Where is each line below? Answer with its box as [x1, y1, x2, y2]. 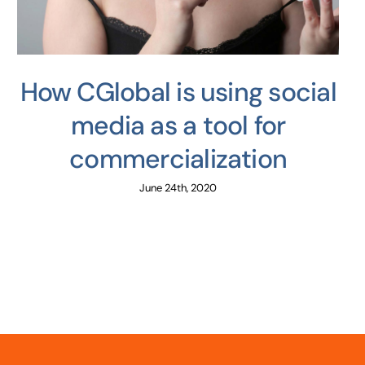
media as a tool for [70, 108, 285, 143]
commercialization [68, 141, 287, 176]
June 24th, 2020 [139, 180, 217, 195]
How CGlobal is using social [20, 74, 336, 109]
